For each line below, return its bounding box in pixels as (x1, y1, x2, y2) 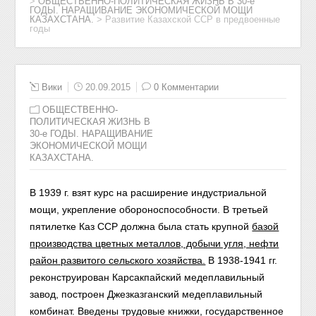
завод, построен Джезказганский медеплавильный (30, 288, 263, 300)
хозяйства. (157, 255, 206, 266)
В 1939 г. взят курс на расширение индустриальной (30, 187, 267, 198)
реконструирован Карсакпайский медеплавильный (30, 272, 265, 283)
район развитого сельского (30, 255, 157, 266)
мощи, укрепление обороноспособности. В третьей (30, 204, 269, 215)
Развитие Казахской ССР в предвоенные (105, 14, 281, 25)
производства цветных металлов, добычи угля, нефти (30, 238, 279, 249)
